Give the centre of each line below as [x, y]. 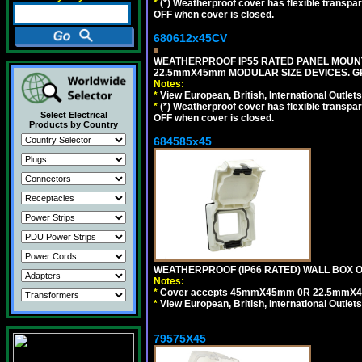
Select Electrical [74, 115]
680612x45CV [190, 38]
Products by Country [74, 124]
